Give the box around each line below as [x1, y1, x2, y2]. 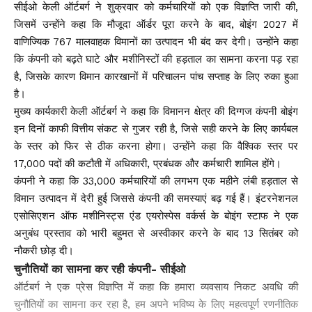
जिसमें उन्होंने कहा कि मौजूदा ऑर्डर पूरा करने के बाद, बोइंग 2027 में [14, 18, 298, 31]
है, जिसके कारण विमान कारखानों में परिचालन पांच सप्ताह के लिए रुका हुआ [14, 70, 298, 83]
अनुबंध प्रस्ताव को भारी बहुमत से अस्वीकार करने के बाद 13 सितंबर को [14, 227, 298, 240]
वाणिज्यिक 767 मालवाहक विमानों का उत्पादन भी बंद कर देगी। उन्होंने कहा [14, 36, 298, 48]
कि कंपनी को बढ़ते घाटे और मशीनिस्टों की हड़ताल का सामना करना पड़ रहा [14, 53, 298, 65]
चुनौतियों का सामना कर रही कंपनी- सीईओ [14, 263, 185, 276]
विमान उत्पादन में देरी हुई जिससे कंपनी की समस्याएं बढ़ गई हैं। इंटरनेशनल [14, 192, 298, 205]
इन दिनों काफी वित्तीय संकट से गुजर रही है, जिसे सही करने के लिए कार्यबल [14, 123, 298, 135]
